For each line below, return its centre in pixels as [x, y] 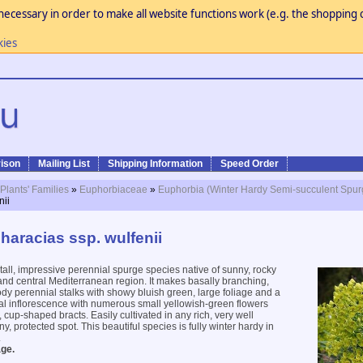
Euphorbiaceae [113, 190]
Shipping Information [155, 164]
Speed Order [250, 164]
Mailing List [64, 164]
